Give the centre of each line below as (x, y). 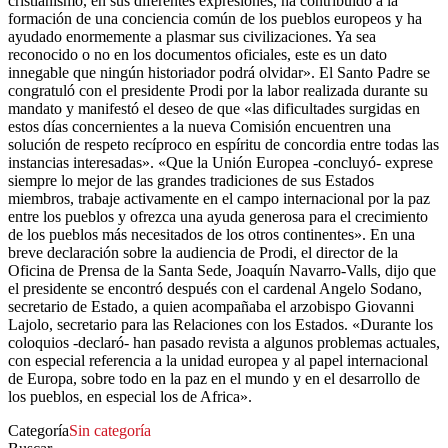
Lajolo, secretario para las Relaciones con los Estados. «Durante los (220, 324)
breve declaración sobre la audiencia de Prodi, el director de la (203, 252)
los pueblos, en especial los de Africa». (130, 396)
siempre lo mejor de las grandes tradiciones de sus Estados (191, 180)
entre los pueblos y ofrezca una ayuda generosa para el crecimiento (218, 216)
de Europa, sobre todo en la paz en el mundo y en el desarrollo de (214, 378)
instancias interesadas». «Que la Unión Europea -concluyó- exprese (220, 162)
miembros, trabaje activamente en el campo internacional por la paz (219, 198)
